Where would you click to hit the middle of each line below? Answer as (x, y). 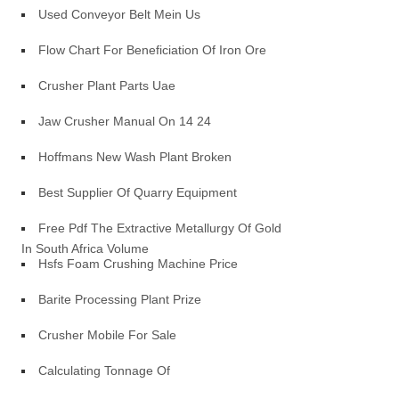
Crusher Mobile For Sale (108, 335)
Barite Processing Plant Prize (120, 299)
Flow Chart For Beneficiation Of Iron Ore (153, 50)
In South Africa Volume (85, 248)
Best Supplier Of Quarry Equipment (138, 192)
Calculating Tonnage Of (105, 370)
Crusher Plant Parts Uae (107, 85)
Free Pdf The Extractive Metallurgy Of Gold (160, 228)
